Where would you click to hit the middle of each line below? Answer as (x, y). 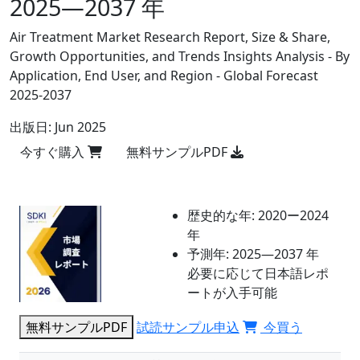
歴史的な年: (221, 215)
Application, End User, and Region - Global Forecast (164, 76)
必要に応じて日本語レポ (258, 273)
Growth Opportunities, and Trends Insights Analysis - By (180, 56)
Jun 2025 (80, 127)
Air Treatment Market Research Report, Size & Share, (170, 37)
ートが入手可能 (232, 292)
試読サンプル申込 (188, 327)
